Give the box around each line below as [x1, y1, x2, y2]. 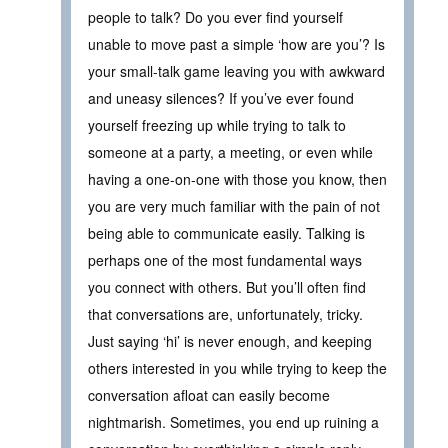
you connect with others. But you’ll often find [88, 276, 366, 297]
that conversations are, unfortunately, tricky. [88, 303, 363, 324]
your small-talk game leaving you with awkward [88, 60, 385, 81]
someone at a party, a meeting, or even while [88, 141, 373, 162]
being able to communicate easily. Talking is [88, 222, 365, 243]
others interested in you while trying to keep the [88, 357, 387, 378]
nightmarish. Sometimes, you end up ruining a [88, 411, 379, 432]
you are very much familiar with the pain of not [88, 195, 380, 216]
